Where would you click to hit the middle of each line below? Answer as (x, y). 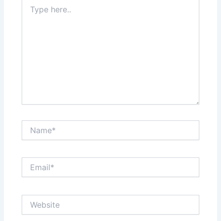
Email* (32, 162)
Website (35, 199)
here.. (31, 11)
